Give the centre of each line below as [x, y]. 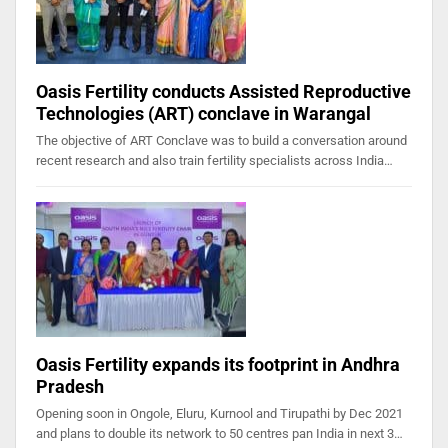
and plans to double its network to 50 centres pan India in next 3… [219, 433]
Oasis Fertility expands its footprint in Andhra [218, 364]
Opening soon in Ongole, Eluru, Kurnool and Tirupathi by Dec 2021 [219, 413]
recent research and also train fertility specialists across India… [214, 161]
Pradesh [70, 386]
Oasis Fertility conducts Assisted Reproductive [223, 92]
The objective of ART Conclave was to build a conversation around [221, 141]
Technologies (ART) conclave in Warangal [203, 114]
